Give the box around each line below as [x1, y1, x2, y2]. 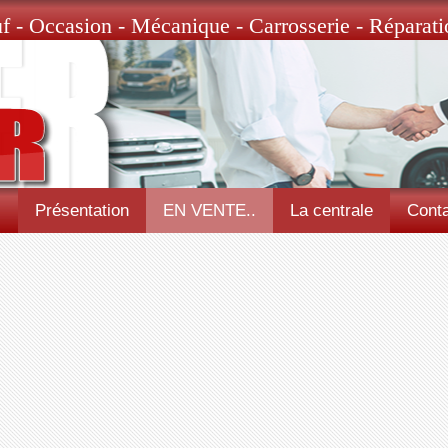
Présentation [34, 201, 129, 220]
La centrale [289, 201, 373, 220]
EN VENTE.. [162, 201, 256, 220]
